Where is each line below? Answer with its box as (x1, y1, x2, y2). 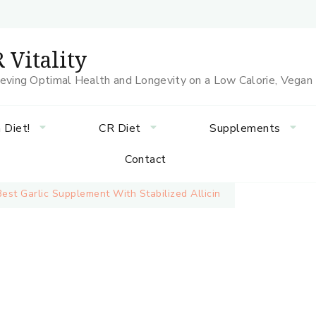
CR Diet (99, 121, 141, 136)
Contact (125, 152, 166, 167)
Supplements (209, 121, 281, 136)
